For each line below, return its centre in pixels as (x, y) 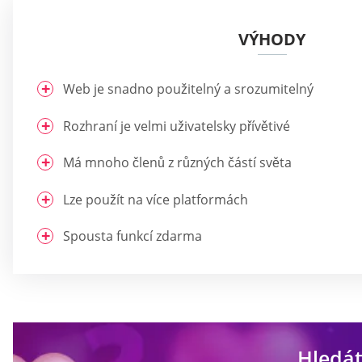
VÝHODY (272, 40)
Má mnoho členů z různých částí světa (177, 163)
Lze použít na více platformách (156, 199)
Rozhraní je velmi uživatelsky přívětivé (177, 126)
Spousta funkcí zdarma (133, 236)
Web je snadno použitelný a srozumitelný (188, 89)
